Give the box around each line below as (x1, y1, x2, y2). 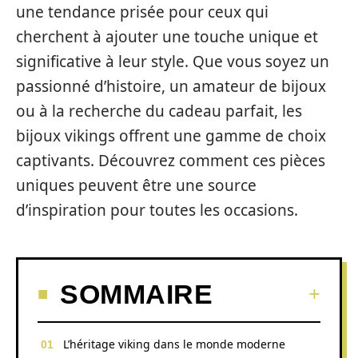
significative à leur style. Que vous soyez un (16, 51, 329, 72)
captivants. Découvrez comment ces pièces (16, 150, 325, 171)
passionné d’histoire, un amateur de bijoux (16, 76, 326, 97)
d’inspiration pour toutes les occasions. (16, 200, 298, 221)
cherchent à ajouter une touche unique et (16, 26, 318, 47)
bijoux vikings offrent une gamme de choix (16, 125, 326, 146)
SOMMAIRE (60, 278, 213, 309)
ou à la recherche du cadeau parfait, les (16, 101, 302, 121)
